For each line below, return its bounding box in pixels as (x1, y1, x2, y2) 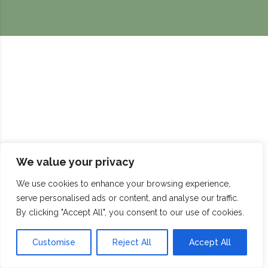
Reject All (112, 237, 152, 247)
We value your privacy (16, 156, 135, 168)
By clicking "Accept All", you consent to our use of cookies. (16, 208, 244, 217)
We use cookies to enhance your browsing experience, (16, 179, 230, 188)
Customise (32, 237, 76, 247)
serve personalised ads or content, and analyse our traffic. (16, 193, 239, 203)
